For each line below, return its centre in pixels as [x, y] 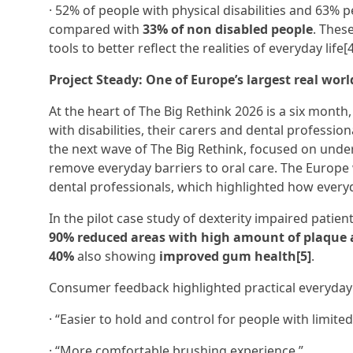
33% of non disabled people [228, 29]
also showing [117, 256]
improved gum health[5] [235, 256]
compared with [96, 29]
